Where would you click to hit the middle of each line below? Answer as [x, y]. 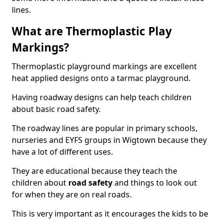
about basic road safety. [56, 109]
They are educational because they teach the [95, 171]
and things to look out [155, 183]
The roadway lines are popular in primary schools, [105, 128]
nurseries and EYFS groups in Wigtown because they [109, 140]
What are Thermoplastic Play [92, 31]
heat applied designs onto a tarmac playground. [101, 78]
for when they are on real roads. [72, 194]
